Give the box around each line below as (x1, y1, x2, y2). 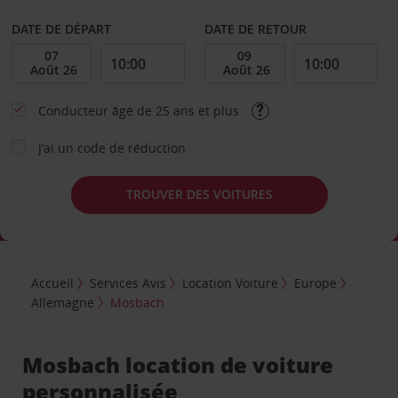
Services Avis (90, 275, 167, 292)
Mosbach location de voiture (22, 350, 334, 380)
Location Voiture (182, 275, 279, 292)
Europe (294, 275, 338, 292)
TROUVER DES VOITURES (125, 186, 273, 203)
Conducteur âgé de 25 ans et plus (37, 101, 243, 119)
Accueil (31, 275, 75, 292)
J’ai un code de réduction (37, 139, 186, 156)
